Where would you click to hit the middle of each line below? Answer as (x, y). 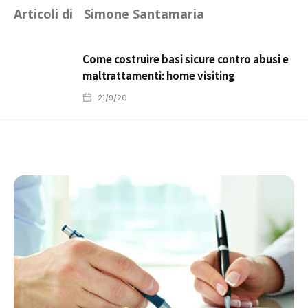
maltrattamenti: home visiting (159, 76)
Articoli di (43, 14)
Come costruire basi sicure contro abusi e (186, 59)
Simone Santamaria (144, 14)
